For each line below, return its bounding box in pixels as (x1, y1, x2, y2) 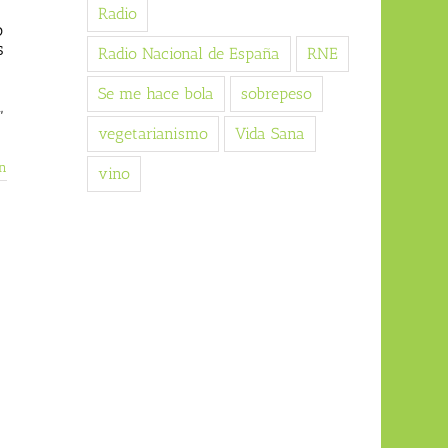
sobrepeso (240, 84, 312, 104)
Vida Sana (234, 124, 305, 144)
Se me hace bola (97, 84, 214, 104)
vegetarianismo (97, 124, 208, 144)
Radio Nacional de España (97, 44, 280, 64)
